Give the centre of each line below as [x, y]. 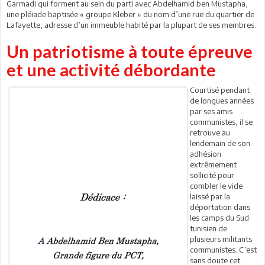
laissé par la [210, 197]
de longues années [222, 101]
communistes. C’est [223, 250]
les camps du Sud [219, 218]
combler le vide [216, 186]
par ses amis [211, 112]
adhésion [206, 154]
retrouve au [210, 133]
